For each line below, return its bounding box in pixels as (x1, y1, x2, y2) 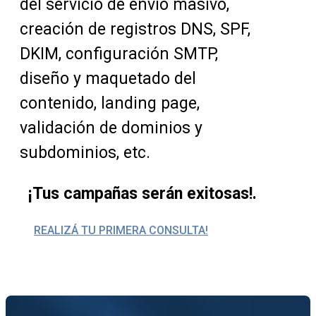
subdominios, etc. (20, 143, 150, 163)
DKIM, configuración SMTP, (20, 44, 218, 64)
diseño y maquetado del (20, 69, 196, 89)
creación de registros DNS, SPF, (20, 20, 250, 39)
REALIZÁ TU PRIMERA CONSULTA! (34, 224, 208, 238)
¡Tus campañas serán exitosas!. (28, 184, 257, 204)
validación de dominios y (20, 119, 202, 138)
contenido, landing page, (20, 94, 200, 114)
